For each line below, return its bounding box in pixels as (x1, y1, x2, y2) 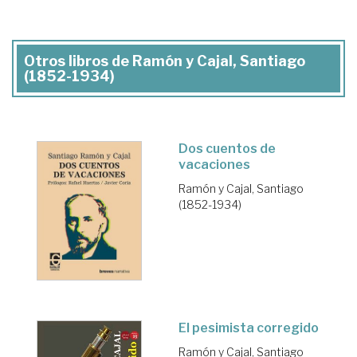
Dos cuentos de (178, 141, 276, 157)
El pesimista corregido (178, 320, 319, 335)
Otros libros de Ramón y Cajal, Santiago (24, 53, 305, 70)
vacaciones (178, 157, 250, 173)
